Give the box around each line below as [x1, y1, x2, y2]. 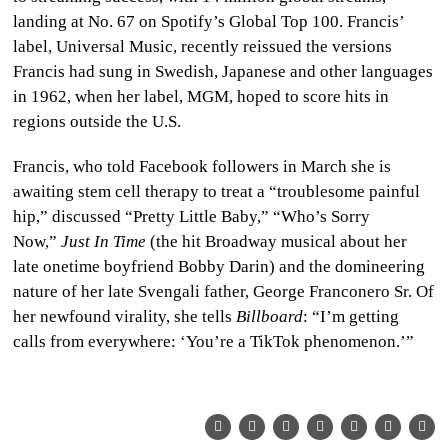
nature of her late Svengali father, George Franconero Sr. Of [13, 281, 435, 301]
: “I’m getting [303, 306, 400, 326]
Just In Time [61, 231, 147, 251]
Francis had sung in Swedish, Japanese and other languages [13, 61, 434, 81]
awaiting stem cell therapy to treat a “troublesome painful [13, 181, 421, 201]
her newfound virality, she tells [13, 306, 237, 326]
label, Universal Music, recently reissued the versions [13, 36, 393, 56]
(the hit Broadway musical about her [146, 231, 408, 251]
